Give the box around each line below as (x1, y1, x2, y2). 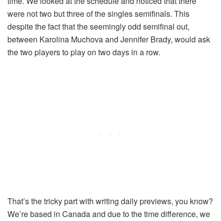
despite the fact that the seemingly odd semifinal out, (7, 21, 189, 33)
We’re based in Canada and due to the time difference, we (7, 208, 210, 220)
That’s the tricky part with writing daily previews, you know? (7, 195, 213, 207)
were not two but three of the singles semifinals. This (7, 8, 189, 20)
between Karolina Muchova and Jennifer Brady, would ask (7, 34, 210, 45)
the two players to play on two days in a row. (7, 46, 160, 58)
